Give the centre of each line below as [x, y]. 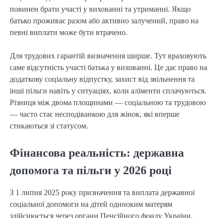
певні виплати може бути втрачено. [69, 33]
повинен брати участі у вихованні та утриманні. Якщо [100, 9]
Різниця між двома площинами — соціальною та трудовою [108, 103]
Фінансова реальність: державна [97, 153]
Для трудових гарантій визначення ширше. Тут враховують [108, 56]
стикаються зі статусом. [49, 126]
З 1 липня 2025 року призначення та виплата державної [102, 192]
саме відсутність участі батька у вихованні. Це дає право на [109, 68]
